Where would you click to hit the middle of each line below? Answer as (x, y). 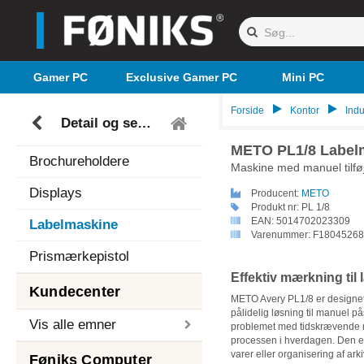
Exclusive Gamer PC (182, 77)
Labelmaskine (74, 225)
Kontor (304, 110)
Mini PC (303, 77)
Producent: (275, 193)
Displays (56, 193)
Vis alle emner (73, 325)
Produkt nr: (275, 207)
